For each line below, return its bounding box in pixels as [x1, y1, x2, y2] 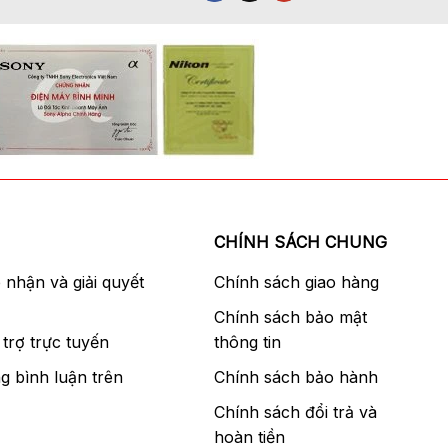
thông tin [214, 332, 282, 353]
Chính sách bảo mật [214, 307, 368, 328]
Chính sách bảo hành [214, 367, 379, 388]
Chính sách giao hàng [214, 272, 380, 293]
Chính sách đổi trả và [214, 402, 378, 423]
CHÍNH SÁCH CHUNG [214, 232, 388, 253]
